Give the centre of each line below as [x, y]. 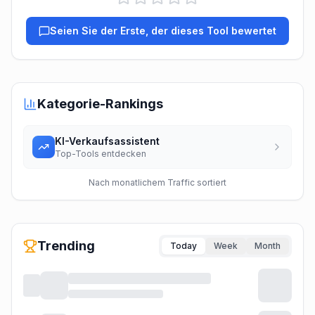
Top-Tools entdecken [101, 154]
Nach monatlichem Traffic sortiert [157, 182]
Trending [66, 246]
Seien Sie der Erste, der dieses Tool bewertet [163, 31]
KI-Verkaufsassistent [107, 141]
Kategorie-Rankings [100, 104]
